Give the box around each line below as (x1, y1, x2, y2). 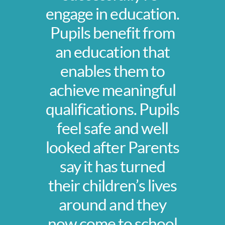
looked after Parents (46, 138, 179, 157)
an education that (55, 43, 170, 62)
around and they (59, 195, 166, 214)
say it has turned (59, 157, 166, 176)
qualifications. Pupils (46, 100, 179, 119)
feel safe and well (57, 119, 168, 138)
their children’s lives (48, 176, 177, 195)
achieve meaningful (49, 81, 176, 100)
